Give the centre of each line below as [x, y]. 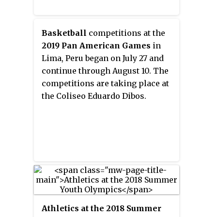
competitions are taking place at [105, 84]
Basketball [64, 33]
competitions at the [126, 33]
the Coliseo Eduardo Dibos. [94, 96]
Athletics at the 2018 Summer [101, 209]
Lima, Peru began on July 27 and [103, 58]
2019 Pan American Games [96, 46]
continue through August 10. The [105, 71]
